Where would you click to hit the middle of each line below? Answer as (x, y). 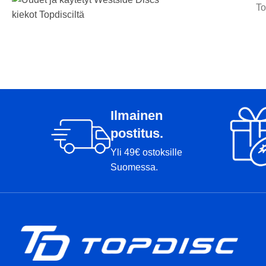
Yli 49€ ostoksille (146, 152)
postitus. (137, 133)
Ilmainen (137, 115)
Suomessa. (134, 167)
